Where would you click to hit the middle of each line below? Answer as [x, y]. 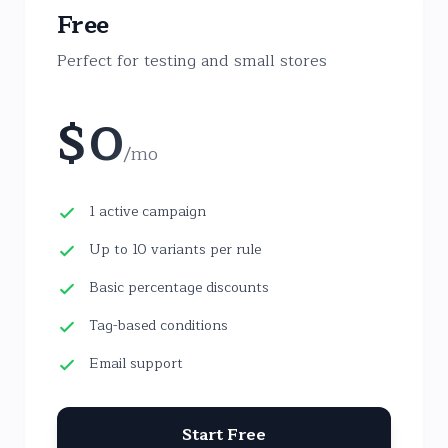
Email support [136, 363]
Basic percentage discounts [179, 287]
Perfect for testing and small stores [192, 61]
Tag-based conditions [158, 325]
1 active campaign [147, 211]
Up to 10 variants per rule [175, 249]
